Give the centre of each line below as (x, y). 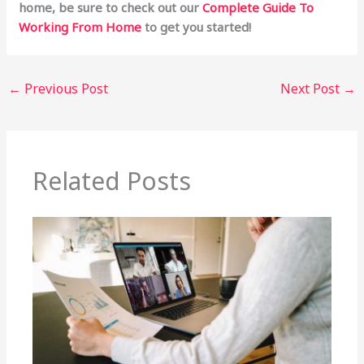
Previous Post (65, 89)
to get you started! (197, 27)
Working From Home (80, 27)
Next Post (311, 89)
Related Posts (112, 180)
